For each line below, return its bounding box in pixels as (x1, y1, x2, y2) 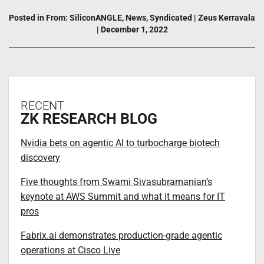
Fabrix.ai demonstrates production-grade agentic (21, 229, 222, 241)
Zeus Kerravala (196, 12, 255, 22)
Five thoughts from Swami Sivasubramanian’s (21, 176, 212, 187)
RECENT (21, 98, 64, 113)
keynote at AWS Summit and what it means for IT (21, 190, 225, 202)
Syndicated (150, 12, 192, 22)
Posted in (9, 12, 46, 22)
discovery (21, 151, 60, 163)
